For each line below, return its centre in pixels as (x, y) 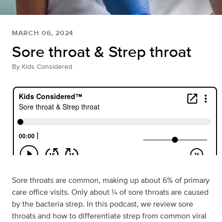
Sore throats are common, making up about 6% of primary (111, 180)
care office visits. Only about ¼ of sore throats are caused (110, 192)
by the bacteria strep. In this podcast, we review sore (103, 204)
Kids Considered (47, 67)
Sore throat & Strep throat (102, 52)
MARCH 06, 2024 (43, 33)
